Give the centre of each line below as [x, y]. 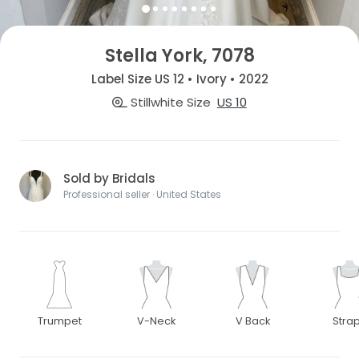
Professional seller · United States [142, 195]
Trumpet [59, 321]
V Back [252, 321]
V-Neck [156, 321]
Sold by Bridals [109, 179]
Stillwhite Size [169, 103]
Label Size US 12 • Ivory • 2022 [179, 79]
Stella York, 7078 [179, 56]
